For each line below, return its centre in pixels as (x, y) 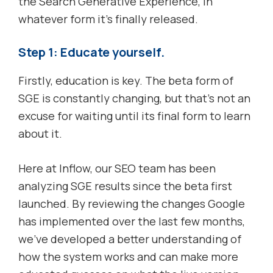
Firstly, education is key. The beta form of (126, 81)
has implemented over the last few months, (132, 222)
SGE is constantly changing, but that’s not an (134, 98)
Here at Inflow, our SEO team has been (117, 168)
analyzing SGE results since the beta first (125, 186)
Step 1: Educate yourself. (91, 52)
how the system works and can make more (128, 257)
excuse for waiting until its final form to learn (134, 116)
